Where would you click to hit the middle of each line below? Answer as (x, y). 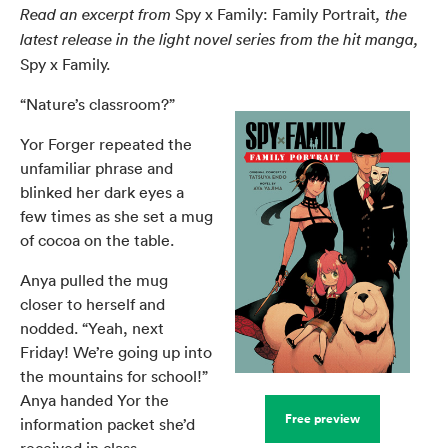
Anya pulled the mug (94, 279)
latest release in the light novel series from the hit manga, (219, 39)
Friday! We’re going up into (116, 351)
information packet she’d (107, 423)
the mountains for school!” (114, 375)
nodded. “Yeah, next (92, 327)
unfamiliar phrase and (96, 167)
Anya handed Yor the (94, 399)
